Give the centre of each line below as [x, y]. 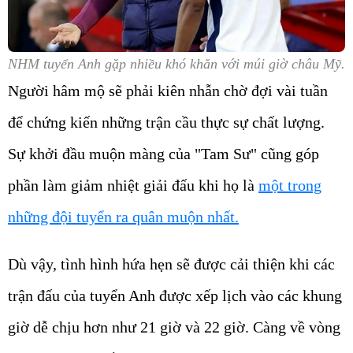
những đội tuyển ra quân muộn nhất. [123, 216]
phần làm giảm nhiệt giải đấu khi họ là [133, 185]
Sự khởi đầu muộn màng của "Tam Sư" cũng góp [163, 153]
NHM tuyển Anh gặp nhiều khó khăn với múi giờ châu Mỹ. [176, 63]
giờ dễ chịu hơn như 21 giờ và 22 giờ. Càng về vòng [174, 327]
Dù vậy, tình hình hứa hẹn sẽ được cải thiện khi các [171, 264]
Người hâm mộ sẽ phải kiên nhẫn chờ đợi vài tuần [168, 90]
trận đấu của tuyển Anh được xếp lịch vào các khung [175, 295]
